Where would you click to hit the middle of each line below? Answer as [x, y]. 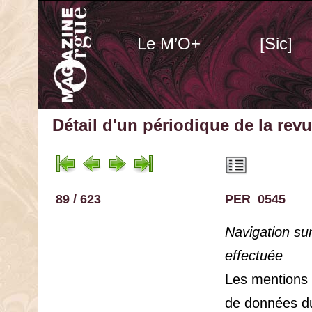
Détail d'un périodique [141, 125]
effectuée [254, 256]
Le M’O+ [169, 44]
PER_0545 [255, 199]
